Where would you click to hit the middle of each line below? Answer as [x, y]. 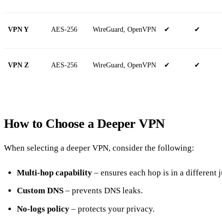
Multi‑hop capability [54, 172]
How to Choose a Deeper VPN [84, 123]
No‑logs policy [43, 209]
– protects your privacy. [112, 209]
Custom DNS [40, 191]
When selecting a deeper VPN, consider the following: [99, 148]
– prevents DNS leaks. [103, 191]
